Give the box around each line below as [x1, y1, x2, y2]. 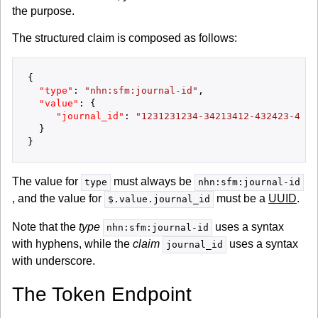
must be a [214, 192, 268, 204]
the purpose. [12, 5, 75, 17]
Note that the [12, 221, 79, 233]
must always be [111, 175, 194, 187]
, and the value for [12, 192, 104, 204]
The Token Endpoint [12, 283, 192, 305]
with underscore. [12, 255, 95, 267]
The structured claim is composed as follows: [12, 32, 237, 44]
